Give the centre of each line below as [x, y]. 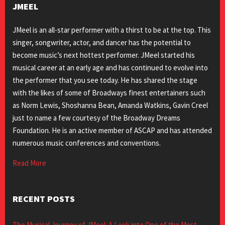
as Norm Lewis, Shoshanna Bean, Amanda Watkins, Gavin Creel [110, 105]
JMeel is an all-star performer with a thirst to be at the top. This [112, 30]
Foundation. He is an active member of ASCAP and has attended [112, 130]
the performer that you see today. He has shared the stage [105, 80]
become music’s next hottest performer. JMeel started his [104, 55]
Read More [29, 163]
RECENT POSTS [44, 199]
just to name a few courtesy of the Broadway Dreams [96, 118]
